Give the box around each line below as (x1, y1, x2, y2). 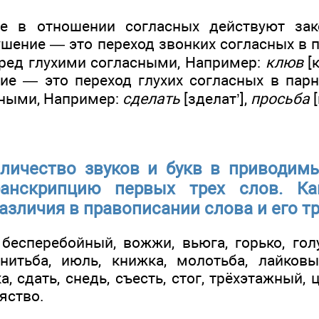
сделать (122, 90, 180, 108)
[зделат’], (180, 90, 251, 108)
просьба (251, 90, 310, 108)
